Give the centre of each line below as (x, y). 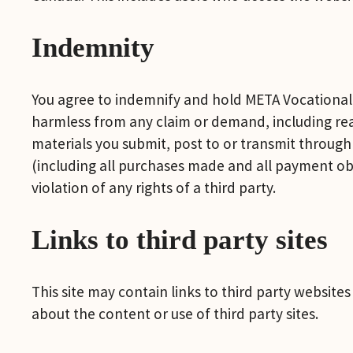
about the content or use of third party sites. (175, 313)
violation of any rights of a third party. (154, 187)
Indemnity (93, 47)
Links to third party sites (180, 239)
